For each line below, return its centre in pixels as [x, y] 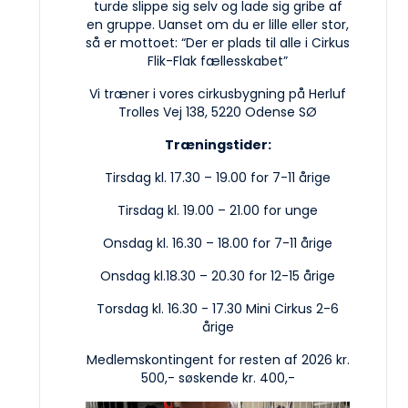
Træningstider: [218, 144]
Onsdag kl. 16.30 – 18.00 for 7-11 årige [218, 243]
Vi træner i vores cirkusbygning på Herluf [218, 93]
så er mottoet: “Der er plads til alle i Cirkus [218, 42]
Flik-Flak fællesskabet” [218, 61]
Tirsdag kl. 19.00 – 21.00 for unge [218, 210]
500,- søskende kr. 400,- [218, 377]
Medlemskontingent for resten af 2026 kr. [218, 359]
